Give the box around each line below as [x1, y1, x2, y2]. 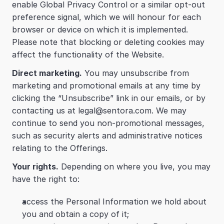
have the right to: [12, 174, 79, 184]
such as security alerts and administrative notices [12, 130, 202, 140]
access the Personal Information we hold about [22, 196, 206, 206]
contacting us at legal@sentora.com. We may [12, 105, 186, 115]
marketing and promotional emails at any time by [12, 80, 200, 90]
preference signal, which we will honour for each [12, 12, 201, 22]
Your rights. [12, 161, 58, 171]
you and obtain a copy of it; [22, 209, 129, 219]
